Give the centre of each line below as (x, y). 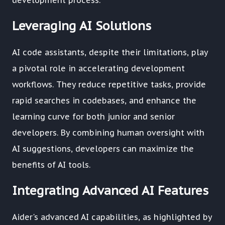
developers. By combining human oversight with (108, 133)
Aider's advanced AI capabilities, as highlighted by (112, 217)
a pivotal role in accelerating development (98, 69)
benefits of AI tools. (51, 165)
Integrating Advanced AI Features (110, 190)
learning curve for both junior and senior (93, 117)
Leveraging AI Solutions (82, 26)
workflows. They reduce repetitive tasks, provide (109, 85)
